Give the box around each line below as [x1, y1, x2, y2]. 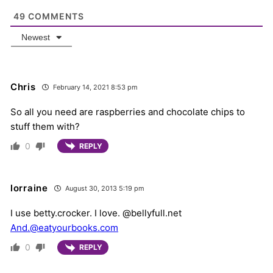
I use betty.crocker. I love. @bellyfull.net [10, 207, 182, 219]
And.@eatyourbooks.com [10, 222, 118, 234]
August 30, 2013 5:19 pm [63, 184, 144, 193]
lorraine [10, 182, 48, 194]
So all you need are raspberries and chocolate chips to [10, 106, 245, 118]
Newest [21, 32, 50, 43]
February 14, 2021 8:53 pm [51, 83, 138, 92]
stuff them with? [10, 121, 80, 133]
